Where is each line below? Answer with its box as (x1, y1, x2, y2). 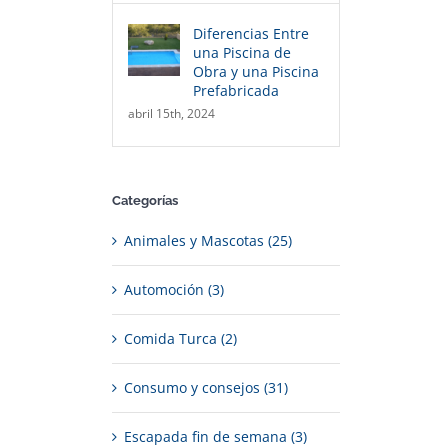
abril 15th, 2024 (128, 105, 215, 122)
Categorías (112, 193, 178, 208)
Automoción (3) (124, 280, 224, 300)
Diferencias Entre (193, 24, 309, 43)
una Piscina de (193, 43, 291, 62)
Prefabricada (193, 81, 279, 100)
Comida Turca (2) (124, 329, 237, 349)
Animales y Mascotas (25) (124, 231, 292, 251)
